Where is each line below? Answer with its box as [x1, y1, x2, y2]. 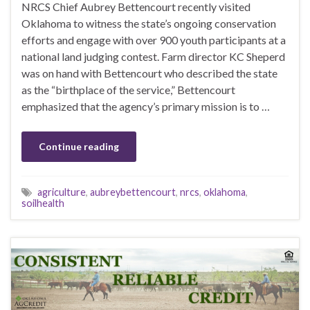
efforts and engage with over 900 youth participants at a [21, 33, 286, 46]
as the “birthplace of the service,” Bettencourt [21, 82, 235, 96]
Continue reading [39, 140, 119, 152]
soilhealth [21, 197, 64, 209]
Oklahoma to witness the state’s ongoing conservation [21, 16, 276, 30]
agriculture [37, 185, 86, 198]
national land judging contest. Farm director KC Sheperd [21, 49, 285, 63]
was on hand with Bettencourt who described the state [21, 66, 277, 80]
